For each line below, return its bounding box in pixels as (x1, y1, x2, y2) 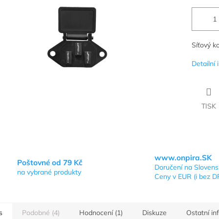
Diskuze (142, 208, 167, 218)
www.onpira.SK (154, 153, 212, 163)
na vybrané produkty (17, 167, 81, 176)
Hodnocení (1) (79, 208, 123, 218)
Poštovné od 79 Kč (17, 157, 83, 167)
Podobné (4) (22, 208, 60, 218)
